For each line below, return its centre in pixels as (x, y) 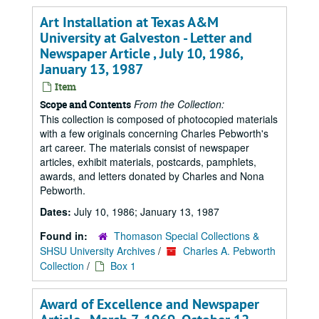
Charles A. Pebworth (229, 251)
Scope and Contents (85, 104)
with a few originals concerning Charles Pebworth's (154, 133)
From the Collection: (179, 104)
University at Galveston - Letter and (146, 38)
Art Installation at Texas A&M (129, 22)
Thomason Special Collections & (187, 236)
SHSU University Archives (98, 251)
